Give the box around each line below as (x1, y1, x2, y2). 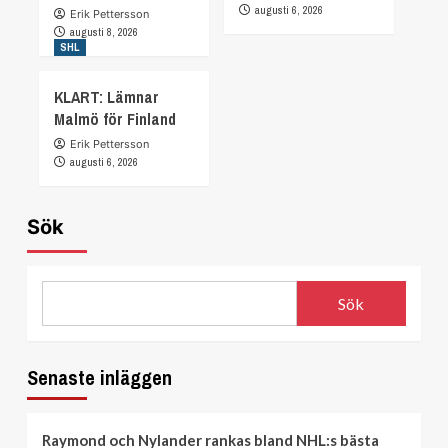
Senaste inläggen (27, 364, 172, 392)
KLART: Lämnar (54, 86, 159, 109)
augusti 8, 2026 (70, 25, 138, 40)
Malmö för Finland (54, 108, 176, 131)
